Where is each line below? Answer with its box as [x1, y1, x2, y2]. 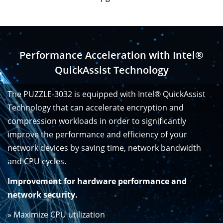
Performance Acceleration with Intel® [19, 48, 204, 62]
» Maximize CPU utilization [7, 209, 105, 220]
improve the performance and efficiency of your [7, 129, 187, 140]
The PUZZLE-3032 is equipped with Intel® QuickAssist [7, 89, 206, 100]
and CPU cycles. [7, 156, 66, 167]
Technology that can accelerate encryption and [7, 102, 184, 113]
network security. [7, 189, 78, 201]
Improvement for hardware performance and [7, 176, 187, 187]
